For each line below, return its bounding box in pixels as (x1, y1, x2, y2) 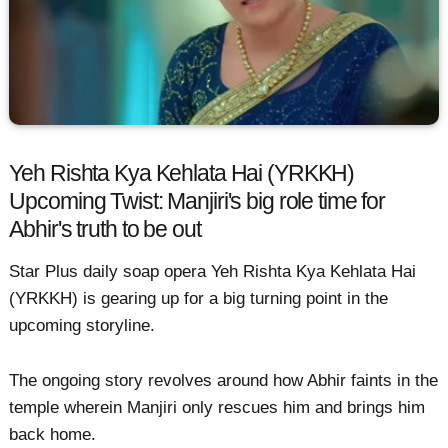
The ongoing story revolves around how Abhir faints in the (9, 370, 439, 390)
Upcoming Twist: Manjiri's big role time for (9, 189, 385, 215)
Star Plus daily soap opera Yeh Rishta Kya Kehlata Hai (9, 261, 417, 281)
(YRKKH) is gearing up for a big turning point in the (9, 288, 389, 308)
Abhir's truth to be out (9, 217, 206, 243)
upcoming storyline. (9, 315, 156, 335)
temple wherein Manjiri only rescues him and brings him (9, 397, 426, 417)
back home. (9, 424, 97, 444)
